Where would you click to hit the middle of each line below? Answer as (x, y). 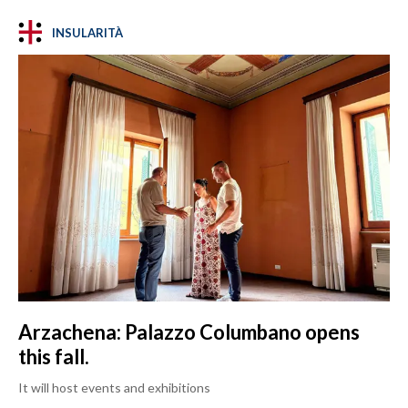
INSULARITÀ (87, 32)
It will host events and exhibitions (114, 388)
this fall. (54, 357)
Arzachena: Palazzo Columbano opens (189, 332)
